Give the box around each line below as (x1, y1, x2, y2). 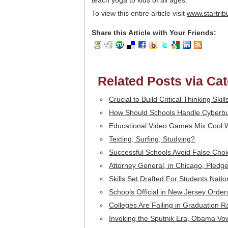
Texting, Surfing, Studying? (109, 135, 195, 143)
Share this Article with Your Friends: (92, 28, 216, 37)
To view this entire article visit (92, 9, 187, 17)
